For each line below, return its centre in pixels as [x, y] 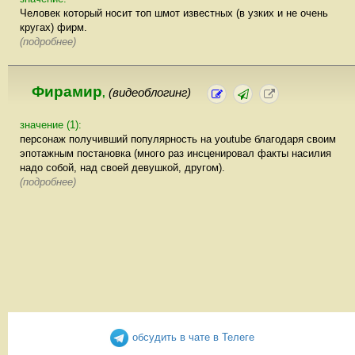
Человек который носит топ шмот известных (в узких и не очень [174, 13]
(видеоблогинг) [150, 92]
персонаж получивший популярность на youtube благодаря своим [178, 139]
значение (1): [51, 124]
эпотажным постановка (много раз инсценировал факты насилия [176, 153]
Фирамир [67, 91]
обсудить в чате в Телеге [191, 337]
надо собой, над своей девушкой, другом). [122, 167]
